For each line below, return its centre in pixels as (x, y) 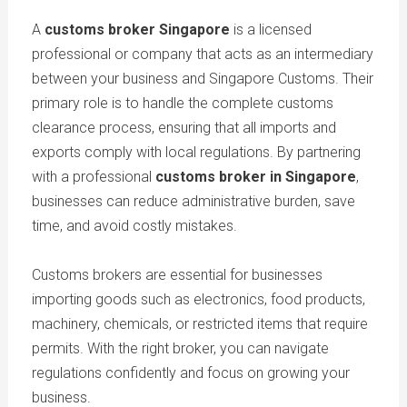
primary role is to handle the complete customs (182, 104)
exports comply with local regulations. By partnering (196, 153)
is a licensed (270, 30)
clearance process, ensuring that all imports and (184, 128)
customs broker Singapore (137, 30)
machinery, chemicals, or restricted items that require (199, 324)
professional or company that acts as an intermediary (202, 55)
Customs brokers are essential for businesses (177, 275)
